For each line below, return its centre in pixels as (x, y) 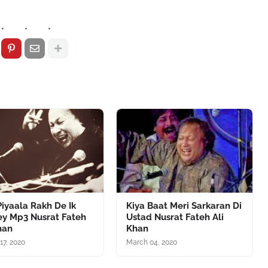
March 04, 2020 (151, 243)
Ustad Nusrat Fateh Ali (175, 217)
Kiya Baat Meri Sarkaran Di (184, 206)
